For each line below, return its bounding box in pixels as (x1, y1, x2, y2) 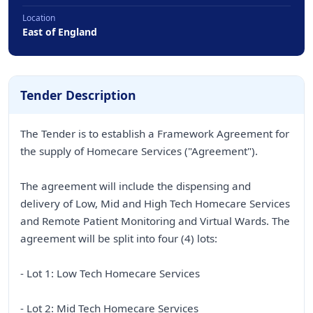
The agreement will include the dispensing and (20, 179, 251, 193)
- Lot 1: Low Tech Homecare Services (20, 266, 200, 280)
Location (22, 12, 55, 24)
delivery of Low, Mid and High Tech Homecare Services (20, 196, 290, 210)
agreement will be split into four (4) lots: (20, 231, 217, 245)
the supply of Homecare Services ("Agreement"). (20, 144, 258, 158)
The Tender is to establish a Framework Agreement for (20, 126, 289, 140)
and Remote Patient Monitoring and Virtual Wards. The (20, 214, 290, 228)
